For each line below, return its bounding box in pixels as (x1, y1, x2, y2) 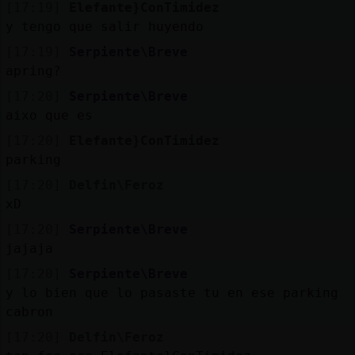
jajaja (5, 240, 53, 256)
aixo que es (5, 107, 93, 123)
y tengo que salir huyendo (5, 18, 204, 34)
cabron (5, 303, 53, 319)
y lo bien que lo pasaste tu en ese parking (5, 284, 338, 300)
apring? (5, 63, 61, 78)
